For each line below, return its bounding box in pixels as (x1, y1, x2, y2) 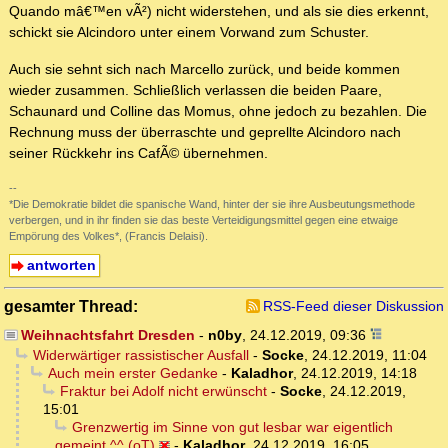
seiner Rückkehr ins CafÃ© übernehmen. (9, 145, 268, 162)
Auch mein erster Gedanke (47, 365, 218, 382)
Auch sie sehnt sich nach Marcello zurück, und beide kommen (9, 61, 400, 78)
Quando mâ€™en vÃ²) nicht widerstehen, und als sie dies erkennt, (9, 3, 429, 20)
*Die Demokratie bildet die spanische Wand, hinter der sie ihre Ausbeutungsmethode (9, 198, 415, 211)
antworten (26, 257, 96, 274)
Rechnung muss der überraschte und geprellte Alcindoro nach (9, 124, 401, 141)
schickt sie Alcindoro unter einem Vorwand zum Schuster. (9, 24, 369, 41)
